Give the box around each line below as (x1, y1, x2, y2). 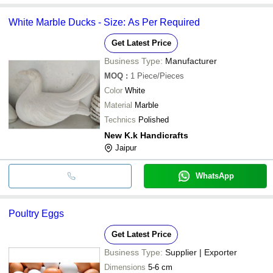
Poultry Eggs (9, 208, 64, 219)
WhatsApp (195, 171, 234, 180)
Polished (138, 115, 169, 124)
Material (104, 100, 132, 110)
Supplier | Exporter (165, 247, 237, 257)
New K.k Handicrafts (104, 130, 188, 140)
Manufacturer (165, 55, 217, 66)
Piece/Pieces (137, 71, 184, 80)
